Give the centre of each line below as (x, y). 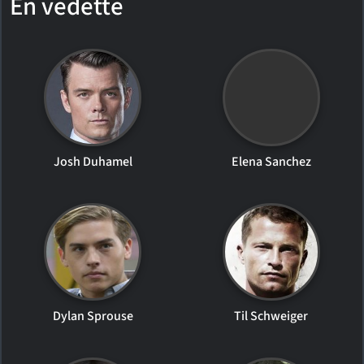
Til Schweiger (271, 316)
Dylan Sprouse (93, 316)
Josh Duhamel (93, 161)
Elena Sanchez (271, 161)
